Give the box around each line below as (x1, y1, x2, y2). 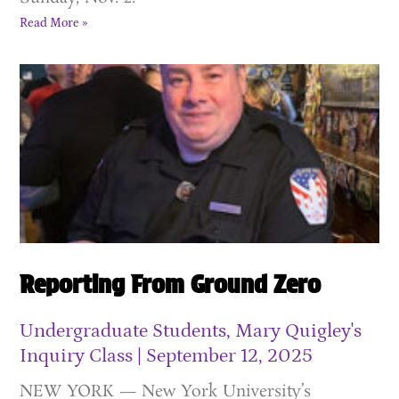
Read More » (20, 15, 88, 30)
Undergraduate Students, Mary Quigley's (20, 320, 362, 343)
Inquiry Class (20, 345, 138, 368)
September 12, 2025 (142, 345, 313, 368)
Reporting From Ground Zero (20, 269, 322, 300)
